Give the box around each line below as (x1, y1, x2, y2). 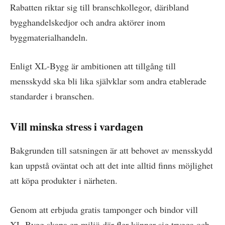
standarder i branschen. (10, 90, 94, 102)
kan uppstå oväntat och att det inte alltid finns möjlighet (10, 159, 213, 172)
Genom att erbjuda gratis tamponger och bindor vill (10, 203, 198, 215)
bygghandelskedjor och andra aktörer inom (10, 16, 165, 28)
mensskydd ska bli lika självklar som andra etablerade (10, 75, 206, 87)
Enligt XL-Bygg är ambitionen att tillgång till (10, 60, 176, 72)
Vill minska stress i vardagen (10, 118, 143, 134)
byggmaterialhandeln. (10, 31, 88, 43)
